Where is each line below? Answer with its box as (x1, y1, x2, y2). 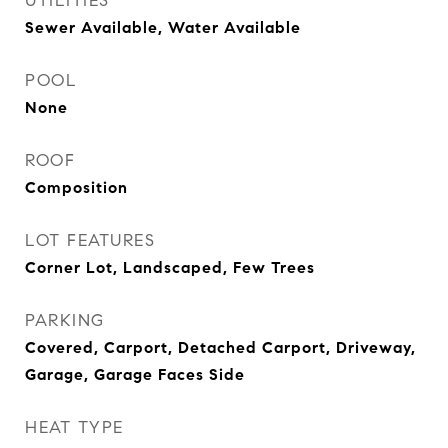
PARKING (25, 310, 105, 331)
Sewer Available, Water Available (25, 18, 301, 37)
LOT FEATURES (25, 230, 155, 251)
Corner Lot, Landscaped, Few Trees (25, 258, 315, 277)
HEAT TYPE (25, 417, 124, 438)
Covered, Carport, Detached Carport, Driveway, (25, 338, 416, 357)
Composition (25, 178, 128, 197)
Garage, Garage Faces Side (25, 365, 245, 384)
